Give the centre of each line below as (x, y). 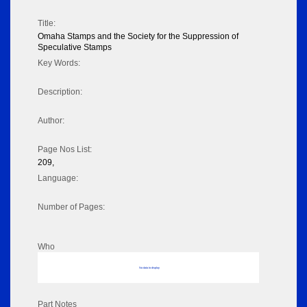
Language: (58, 179)
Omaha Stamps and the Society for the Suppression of (138, 37)
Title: (47, 24)
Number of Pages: (71, 207)
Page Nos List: (65, 150)
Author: (51, 121)
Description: (60, 92)
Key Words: (59, 63)
